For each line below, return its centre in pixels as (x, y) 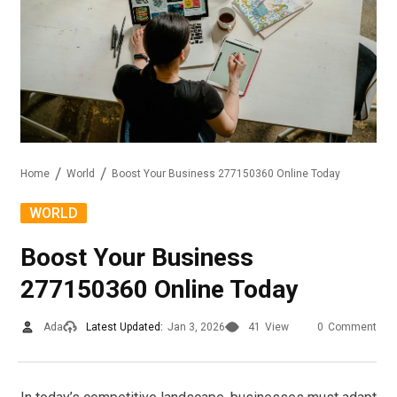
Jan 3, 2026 (196, 327)
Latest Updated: (125, 327)
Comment (352, 327)
